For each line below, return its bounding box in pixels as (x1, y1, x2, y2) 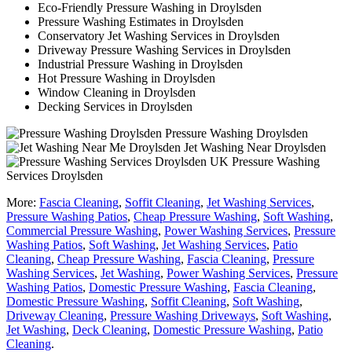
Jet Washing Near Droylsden (181, 140, 326, 154)
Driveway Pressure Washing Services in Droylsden (38, 42, 291, 57)
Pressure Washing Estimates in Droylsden (38, 14, 244, 28)
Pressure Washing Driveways (110, 308, 255, 322)
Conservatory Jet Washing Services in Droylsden (38, 28, 280, 42)
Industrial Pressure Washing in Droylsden (38, 57, 243, 71)
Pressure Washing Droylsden (162, 126, 308, 140)
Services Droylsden (6, 168, 103, 182)
